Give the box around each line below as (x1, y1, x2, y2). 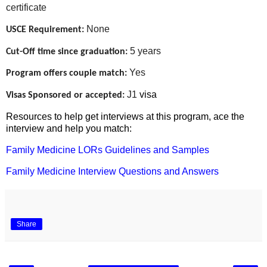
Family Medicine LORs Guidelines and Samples (6, 144, 209, 155)
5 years (128, 45, 161, 56)
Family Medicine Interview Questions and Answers (6, 166, 219, 176)
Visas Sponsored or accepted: (6, 91, 125, 101)
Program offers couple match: (6, 69, 127, 79)
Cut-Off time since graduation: (6, 46, 128, 57)
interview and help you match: (6, 123, 132, 134)
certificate (6, 2, 46, 13)
